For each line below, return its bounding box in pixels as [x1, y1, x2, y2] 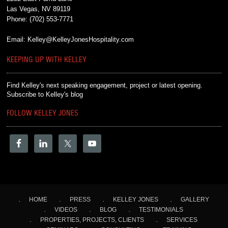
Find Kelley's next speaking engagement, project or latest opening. [7, 81, 203, 89]
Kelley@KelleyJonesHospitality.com [27, 36, 134, 43]
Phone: [7, 15, 30, 23]
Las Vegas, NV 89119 [7, 5, 71, 13]
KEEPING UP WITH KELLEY [7, 56, 87, 64]
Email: [7, 36, 28, 43]
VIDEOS [54, 206, 78, 213]
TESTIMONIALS [139, 206, 184, 213]
